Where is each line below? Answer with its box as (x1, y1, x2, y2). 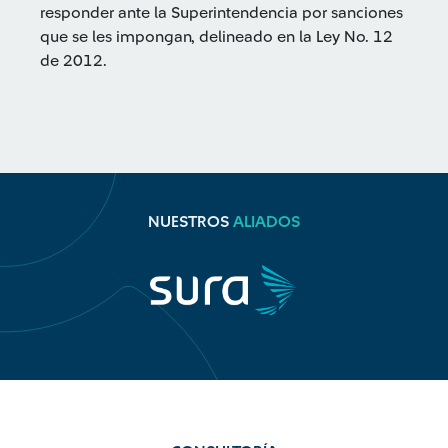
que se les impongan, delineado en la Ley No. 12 (40, 29, 393, 45)
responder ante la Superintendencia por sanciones (40, 5, 403, 21)
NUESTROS (148, 214, 233, 230)
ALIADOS (233, 214, 300, 230)
